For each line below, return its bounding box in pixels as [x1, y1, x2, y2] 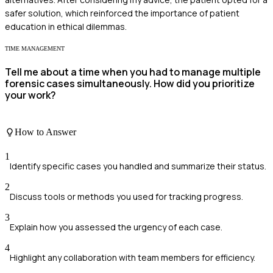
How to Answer [15, 127, 76, 138]
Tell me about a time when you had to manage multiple [5, 65, 261, 79]
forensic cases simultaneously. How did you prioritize [5, 76, 255, 90]
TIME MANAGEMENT [5, 45, 65, 52]
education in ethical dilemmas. [5, 21, 127, 33]
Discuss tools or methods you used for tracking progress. [10, 190, 243, 202]
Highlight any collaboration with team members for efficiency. [10, 251, 255, 263]
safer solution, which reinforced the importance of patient [5, 7, 239, 19]
